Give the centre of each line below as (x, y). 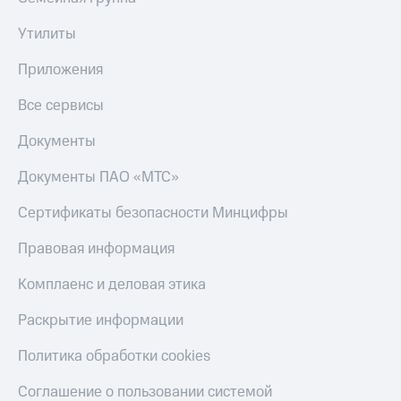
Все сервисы (61, 106)
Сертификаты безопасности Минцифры (153, 213)
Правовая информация (96, 249)
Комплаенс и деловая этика (112, 285)
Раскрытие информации (101, 321)
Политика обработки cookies (114, 357)
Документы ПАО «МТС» (98, 178)
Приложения (60, 70)
